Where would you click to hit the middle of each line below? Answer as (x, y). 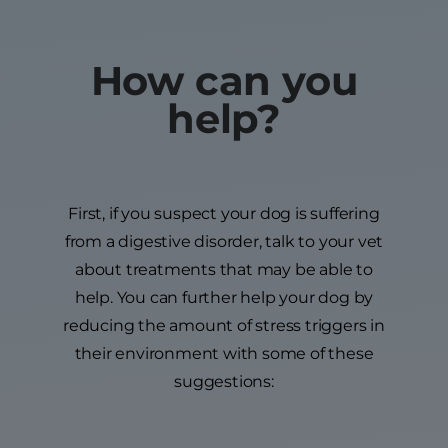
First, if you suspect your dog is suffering (224, 214)
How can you (224, 81)
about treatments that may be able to (224, 270)
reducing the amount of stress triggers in (224, 326)
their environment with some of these (224, 354)
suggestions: (224, 382)
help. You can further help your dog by (224, 298)
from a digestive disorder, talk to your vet (224, 242)
